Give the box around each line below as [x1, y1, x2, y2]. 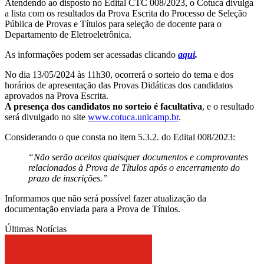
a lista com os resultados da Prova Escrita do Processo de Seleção [5, 8, 247, 18]
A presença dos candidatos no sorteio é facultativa [5, 101, 202, 111]
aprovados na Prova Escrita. [5, 90, 108, 101]
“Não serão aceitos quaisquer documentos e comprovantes [28, 151, 248, 162]
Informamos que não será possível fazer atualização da [5, 193, 206, 203]
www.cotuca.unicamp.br [88, 111, 179, 122]
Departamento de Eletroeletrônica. [5, 29, 131, 39]
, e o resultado [202, 101, 254, 111]
